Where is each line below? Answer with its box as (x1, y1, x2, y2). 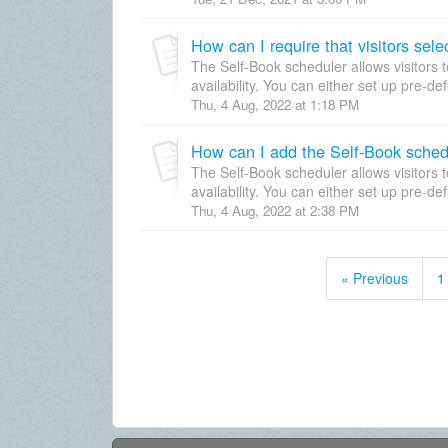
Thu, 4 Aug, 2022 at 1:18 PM (191, 94, 359, 114)
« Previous (340, 268, 408, 289)
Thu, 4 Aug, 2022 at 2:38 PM (191, 200, 359, 220)
